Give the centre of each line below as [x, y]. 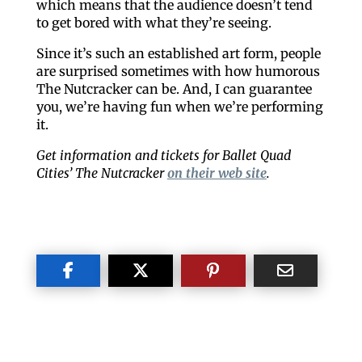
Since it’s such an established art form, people [178, 53]
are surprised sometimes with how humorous [178, 71]
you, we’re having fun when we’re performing [179, 106]
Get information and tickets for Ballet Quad [163, 155]
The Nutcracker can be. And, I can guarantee [174, 88]
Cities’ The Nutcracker [101, 173]
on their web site [217, 173]
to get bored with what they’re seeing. [154, 22]
